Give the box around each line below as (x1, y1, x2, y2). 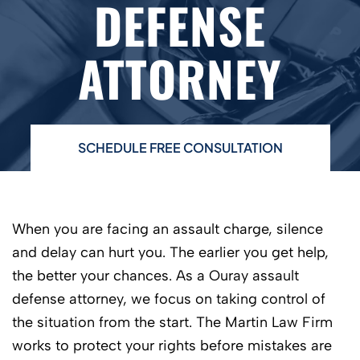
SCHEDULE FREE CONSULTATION (77, 138, 283, 156)
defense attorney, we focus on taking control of (12, 289, 325, 308)
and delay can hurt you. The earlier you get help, (12, 243, 329, 261)
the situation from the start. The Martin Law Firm (12, 313, 333, 331)
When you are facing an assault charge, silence (12, 219, 323, 238)
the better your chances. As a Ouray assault (12, 266, 299, 284)
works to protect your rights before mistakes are (12, 336, 332, 354)
